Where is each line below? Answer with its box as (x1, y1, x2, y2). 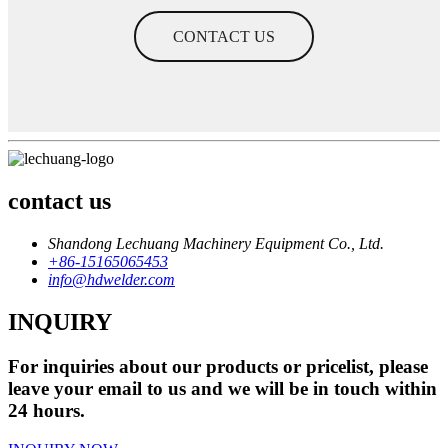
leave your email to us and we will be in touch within (8, 377, 437, 399)
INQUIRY (8, 309, 112, 336)
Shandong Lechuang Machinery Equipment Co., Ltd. (48, 235, 384, 253)
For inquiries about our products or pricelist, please (8, 355, 428, 377)
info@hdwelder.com (48, 271, 175, 289)
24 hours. (8, 399, 85, 421)
